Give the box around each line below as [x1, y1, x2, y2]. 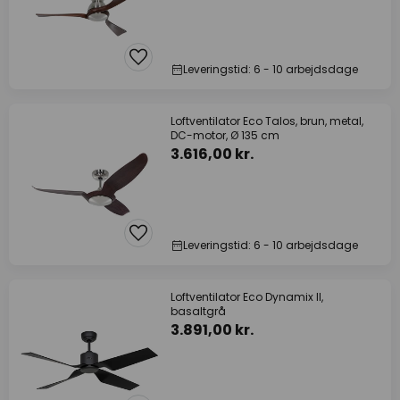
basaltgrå [171, 304, 226, 319]
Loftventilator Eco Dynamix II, [171, 289, 323, 304]
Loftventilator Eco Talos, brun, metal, [171, 113, 363, 129]
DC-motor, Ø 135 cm [171, 128, 279, 143]
